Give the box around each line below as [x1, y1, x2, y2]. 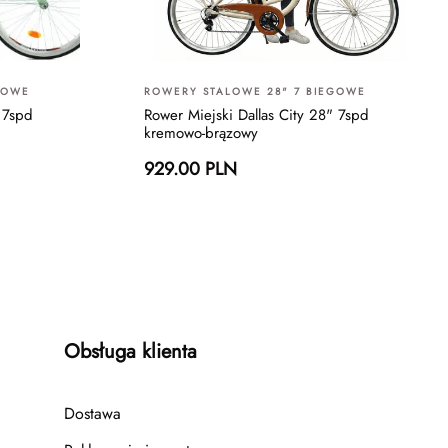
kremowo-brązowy [144, 121, 258, 144]
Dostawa [64, 401, 121, 425]
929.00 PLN [144, 155, 237, 182]
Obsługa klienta [64, 336, 197, 366]
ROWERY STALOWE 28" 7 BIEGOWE [144, 83, 366, 99]
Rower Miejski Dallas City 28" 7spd [144, 103, 369, 126]
